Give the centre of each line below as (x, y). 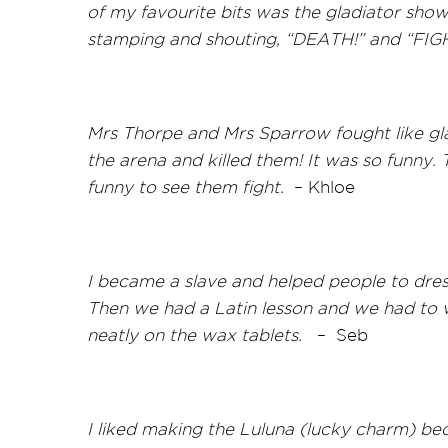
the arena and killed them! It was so (234, 160)
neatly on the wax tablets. (194, 335)
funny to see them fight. (185, 187)
